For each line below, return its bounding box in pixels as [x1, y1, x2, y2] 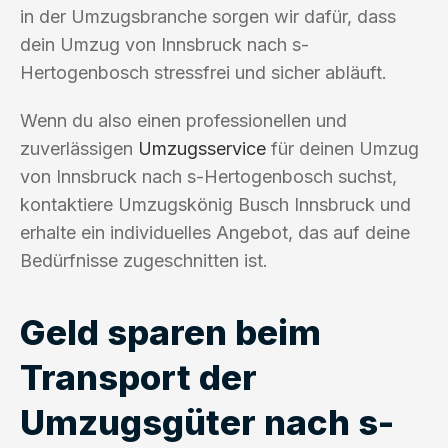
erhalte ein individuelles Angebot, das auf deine [20, 221, 410, 243]
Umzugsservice [138, 137, 266, 159]
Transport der [20, 355, 257, 398]
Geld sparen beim [20, 310, 321, 353]
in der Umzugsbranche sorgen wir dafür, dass [20, 5, 396, 27]
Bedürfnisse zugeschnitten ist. [20, 249, 268, 271]
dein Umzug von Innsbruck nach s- [20, 33, 309, 55]
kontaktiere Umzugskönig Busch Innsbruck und [20, 193, 411, 215]
